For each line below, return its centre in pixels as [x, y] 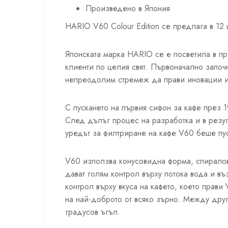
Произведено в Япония [128, 9]
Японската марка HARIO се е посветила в [141, 54]
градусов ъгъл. [93, 212]
